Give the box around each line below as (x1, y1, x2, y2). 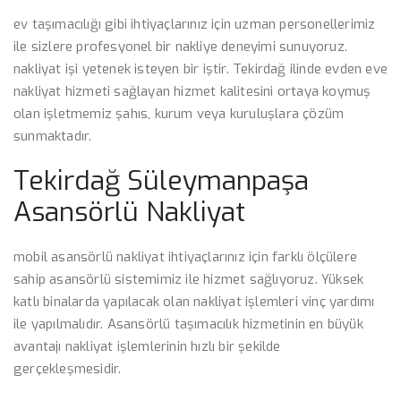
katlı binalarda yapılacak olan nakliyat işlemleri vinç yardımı (13, 293, 375, 311)
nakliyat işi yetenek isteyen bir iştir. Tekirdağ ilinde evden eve (13, 60, 388, 78)
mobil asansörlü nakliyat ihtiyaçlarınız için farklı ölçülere (13, 248, 358, 266)
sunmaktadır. (13, 127, 92, 145)
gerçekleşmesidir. (13, 360, 122, 378)
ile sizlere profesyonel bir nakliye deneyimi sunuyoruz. (13, 38, 348, 55)
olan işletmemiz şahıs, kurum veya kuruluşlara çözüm (13, 105, 345, 123)
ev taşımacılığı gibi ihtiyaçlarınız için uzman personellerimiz (13, 15, 376, 33)
